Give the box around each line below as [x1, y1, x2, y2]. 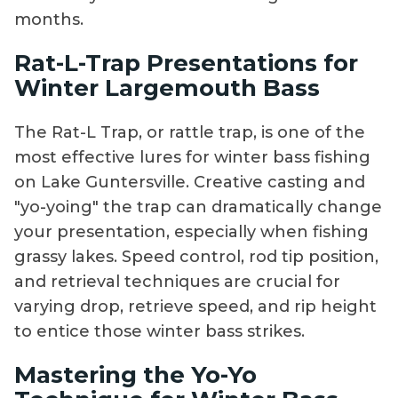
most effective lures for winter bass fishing [14, 147, 370, 167]
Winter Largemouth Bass [14, 74, 320, 103]
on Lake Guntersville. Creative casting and [14, 171, 365, 192]
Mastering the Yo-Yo [14, 361, 257, 390]
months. [14, 9, 84, 29]
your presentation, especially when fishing [14, 221, 369, 242]
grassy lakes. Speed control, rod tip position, [14, 246, 378, 267]
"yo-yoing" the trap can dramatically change [14, 196, 382, 217]
